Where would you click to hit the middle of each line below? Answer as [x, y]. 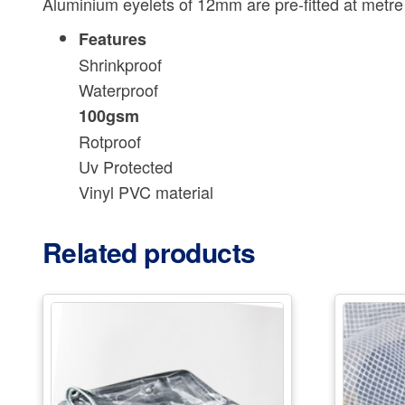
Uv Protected [126, 166]
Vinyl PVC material [146, 191]
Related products [149, 251]
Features [113, 38]
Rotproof [110, 141]
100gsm [109, 115]
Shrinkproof [120, 64]
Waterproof [118, 89]
